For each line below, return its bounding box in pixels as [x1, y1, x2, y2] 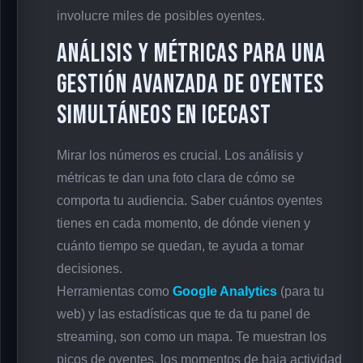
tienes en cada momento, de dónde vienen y [57, 216, 310, 231]
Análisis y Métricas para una [57, 38, 326, 70]
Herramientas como [57, 284, 173, 299]
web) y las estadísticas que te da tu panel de [57, 307, 310, 322]
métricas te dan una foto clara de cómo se [57, 171, 295, 186]
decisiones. [57, 262, 122, 276]
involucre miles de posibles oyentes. [57, 8, 265, 23]
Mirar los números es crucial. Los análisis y [57, 148, 303, 163]
